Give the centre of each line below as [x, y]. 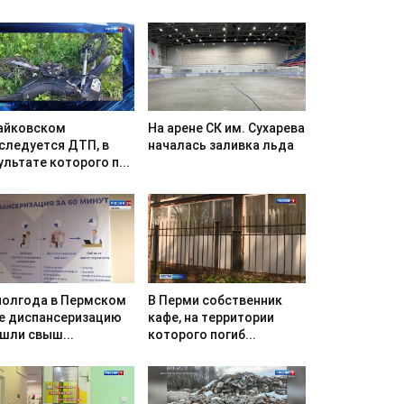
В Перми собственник [215, 300]
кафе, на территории [211, 317]
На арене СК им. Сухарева [226, 129]
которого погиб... [202, 334]
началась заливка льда [220, 146]
